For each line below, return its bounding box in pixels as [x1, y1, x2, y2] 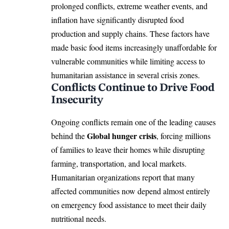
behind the [51, 130, 87, 142]
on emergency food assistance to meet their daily [51, 199, 207, 211]
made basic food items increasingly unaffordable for [51, 41, 217, 53]
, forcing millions [156, 130, 211, 142]
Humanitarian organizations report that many [51, 172, 195, 183]
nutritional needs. [51, 213, 106, 224]
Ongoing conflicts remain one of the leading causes [51, 117, 216, 128]
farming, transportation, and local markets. [51, 158, 187, 169]
